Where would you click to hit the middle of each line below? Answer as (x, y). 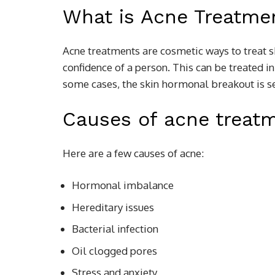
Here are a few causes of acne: (133, 153)
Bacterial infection (115, 229)
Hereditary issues (113, 207)
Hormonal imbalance (123, 185)
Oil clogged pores (114, 250)
